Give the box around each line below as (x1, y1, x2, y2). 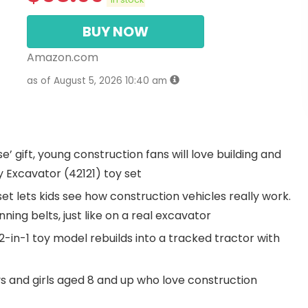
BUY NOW (82, 22, 148, 42)
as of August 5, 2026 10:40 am (27, 74, 170, 88)
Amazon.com (27, 49, 98, 66)
